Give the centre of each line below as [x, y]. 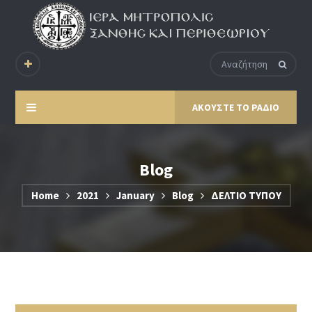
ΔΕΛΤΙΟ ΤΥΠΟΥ [246, 196]
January [135, 196]
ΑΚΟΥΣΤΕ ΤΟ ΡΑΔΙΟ [235, 108]
